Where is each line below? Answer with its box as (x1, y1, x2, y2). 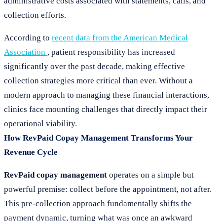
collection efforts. (4, 10, 66, 20)
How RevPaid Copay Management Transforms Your (4, 133, 193, 143)
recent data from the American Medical (52, 33, 188, 42)
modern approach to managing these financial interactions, (4, 90, 209, 100)
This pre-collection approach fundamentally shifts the (4, 199, 192, 208)
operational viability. (4, 119, 77, 128)
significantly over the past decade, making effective (4, 62, 185, 71)
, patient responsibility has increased (47, 47, 175, 57)
